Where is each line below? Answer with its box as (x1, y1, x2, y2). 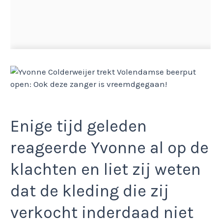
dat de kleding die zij (10, 181, 169, 201)
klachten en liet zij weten (10, 159, 201, 179)
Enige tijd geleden (10, 116, 147, 136)
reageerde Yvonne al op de (10, 137, 209, 158)
